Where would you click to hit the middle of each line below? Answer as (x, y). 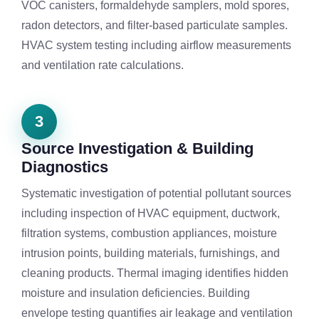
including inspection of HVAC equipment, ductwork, (151, 214)
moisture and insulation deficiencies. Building (136, 293)
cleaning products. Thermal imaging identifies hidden (155, 273)
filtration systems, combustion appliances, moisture (149, 234)
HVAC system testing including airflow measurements (156, 46)
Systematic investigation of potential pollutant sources (156, 194)
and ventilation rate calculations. (103, 66)
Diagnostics (65, 167)
